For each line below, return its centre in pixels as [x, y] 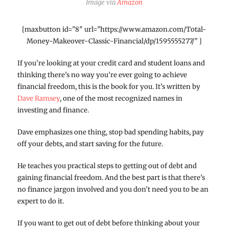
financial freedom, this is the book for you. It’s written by [109, 86]
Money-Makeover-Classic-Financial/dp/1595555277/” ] [114, 41]
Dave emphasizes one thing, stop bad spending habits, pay [110, 132]
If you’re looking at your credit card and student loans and [111, 63]
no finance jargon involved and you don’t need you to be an [113, 189]
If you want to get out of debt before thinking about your [108, 223]
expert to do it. [40, 201]
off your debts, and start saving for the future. [90, 144]
